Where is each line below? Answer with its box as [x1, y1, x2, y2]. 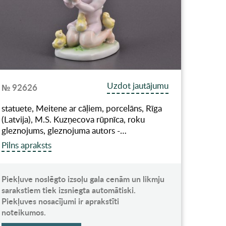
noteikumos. [2, 206, 46, 218]
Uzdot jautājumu [107, 79, 169, 91]
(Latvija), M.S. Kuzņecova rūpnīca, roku [2, 113, 145, 125]
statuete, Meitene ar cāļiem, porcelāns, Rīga [2, 102, 162, 114]
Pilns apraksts [2, 139, 52, 151]
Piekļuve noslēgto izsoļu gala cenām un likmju [2, 173, 165, 185]
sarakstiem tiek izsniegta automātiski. [2, 184, 136, 196]
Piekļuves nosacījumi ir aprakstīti [2, 195, 120, 207]
